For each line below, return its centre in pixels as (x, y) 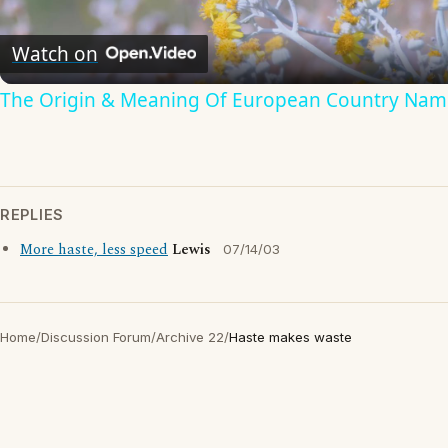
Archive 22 (190, 337)
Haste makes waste (290, 337)
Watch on (55, 53)
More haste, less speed (94, 250)
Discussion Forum (96, 337)
